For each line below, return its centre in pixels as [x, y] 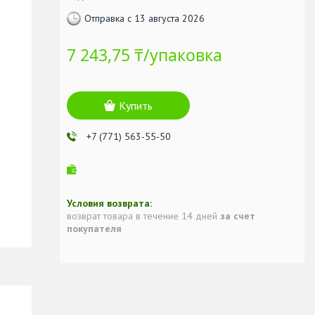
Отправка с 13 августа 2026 [144, 19]
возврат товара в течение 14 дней [143, 216]
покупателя [94, 228]
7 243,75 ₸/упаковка [144, 54]
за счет [238, 216]
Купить [136, 105]
